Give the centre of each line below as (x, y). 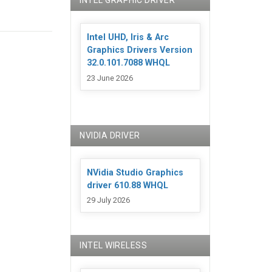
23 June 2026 (110, 78)
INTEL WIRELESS (114, 245)
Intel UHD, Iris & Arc (128, 38)
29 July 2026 (109, 200)
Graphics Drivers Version (140, 50)
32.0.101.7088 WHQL (129, 63)
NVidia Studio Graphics (135, 172)
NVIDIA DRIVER (110, 135)
